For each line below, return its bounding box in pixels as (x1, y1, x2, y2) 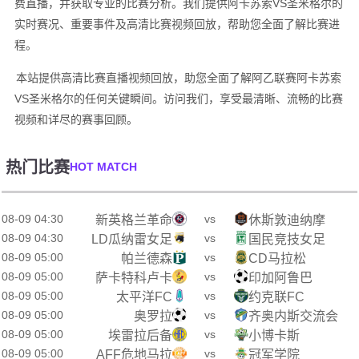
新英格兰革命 (95, 213, 172, 227)
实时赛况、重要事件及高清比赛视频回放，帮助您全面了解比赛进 (14, 18, 340, 30)
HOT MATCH (70, 159, 138, 173)
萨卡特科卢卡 (95, 271, 172, 284)
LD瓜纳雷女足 (91, 232, 172, 246)
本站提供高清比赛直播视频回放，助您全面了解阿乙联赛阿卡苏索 (15, 71, 341, 84)
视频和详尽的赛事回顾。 (14, 113, 138, 126)
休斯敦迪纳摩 (248, 213, 326, 227)
